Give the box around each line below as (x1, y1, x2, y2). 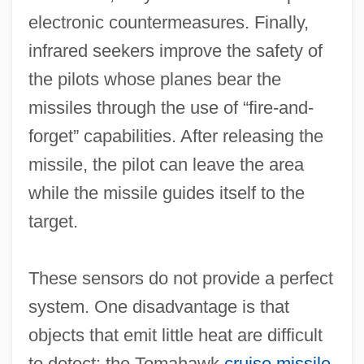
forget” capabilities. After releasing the (28, 125, 323, 146)
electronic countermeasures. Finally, (28, 11, 309, 32)
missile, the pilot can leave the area (28, 154, 304, 175)
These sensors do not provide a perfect (28, 267, 333, 288)
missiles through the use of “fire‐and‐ (28, 97, 314, 118)
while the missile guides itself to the (28, 182, 305, 203)
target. (28, 210, 78, 232)
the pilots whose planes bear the (28, 68, 281, 89)
